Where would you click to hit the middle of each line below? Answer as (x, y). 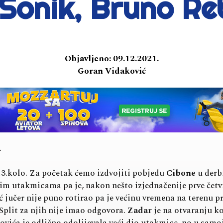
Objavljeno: (88, 58)
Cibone (181, 173)
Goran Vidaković (111, 71)
